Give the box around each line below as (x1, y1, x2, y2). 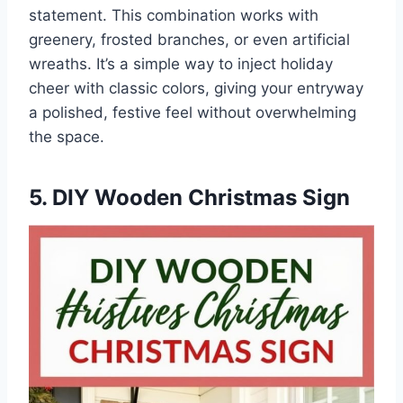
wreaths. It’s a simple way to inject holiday (29, 54, 333, 73)
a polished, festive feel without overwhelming (29, 103, 356, 121)
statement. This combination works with (29, 5, 318, 24)
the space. (29, 127, 104, 146)
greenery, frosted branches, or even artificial (29, 30, 350, 49)
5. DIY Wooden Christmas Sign (29, 184, 350, 210)
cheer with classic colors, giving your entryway (29, 78, 363, 97)
